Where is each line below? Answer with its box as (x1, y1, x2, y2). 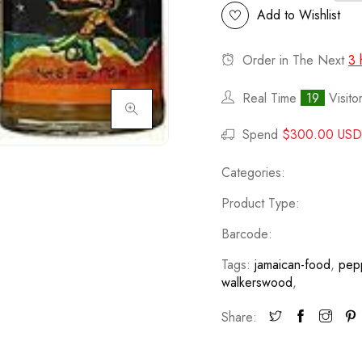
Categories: (221, 163, 285, 182)
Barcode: (221, 225, 272, 243)
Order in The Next (238, 51, 348, 69)
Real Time (238, 89, 301, 107)
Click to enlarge (112, 99, 197, 118)
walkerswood (221, 273, 293, 292)
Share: (221, 308, 257, 326)
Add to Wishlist (257, 6, 340, 24)
